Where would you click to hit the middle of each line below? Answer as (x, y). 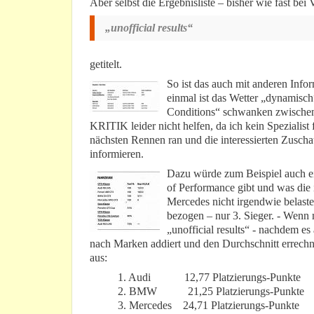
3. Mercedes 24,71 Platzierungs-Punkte (209, 306)
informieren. (117, 154)
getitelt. (106, 64)
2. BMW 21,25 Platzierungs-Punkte (211, 292)
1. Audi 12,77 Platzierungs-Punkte (209, 278)
